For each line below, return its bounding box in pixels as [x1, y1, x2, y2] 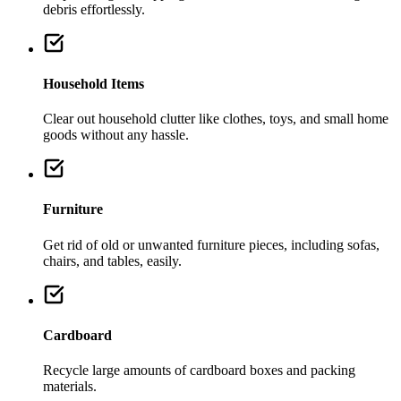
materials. [43, 379, 97, 395]
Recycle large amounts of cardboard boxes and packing [43, 363, 355, 379]
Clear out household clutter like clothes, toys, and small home [43, 111, 388, 127]
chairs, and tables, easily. [43, 252, 182, 269]
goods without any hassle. [43, 127, 189, 143]
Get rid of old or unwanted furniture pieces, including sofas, [43, 236, 380, 252]
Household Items [43, 75, 144, 91]
